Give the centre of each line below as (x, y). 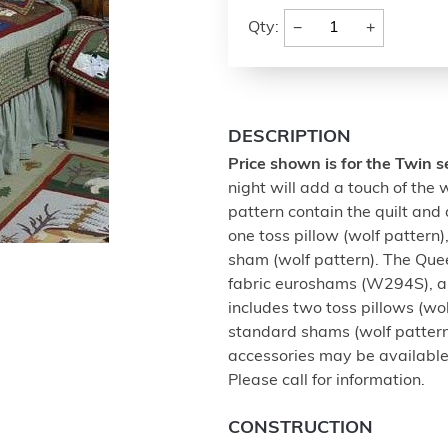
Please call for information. (326, 381)
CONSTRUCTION (300, 428)
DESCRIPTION (289, 137)
